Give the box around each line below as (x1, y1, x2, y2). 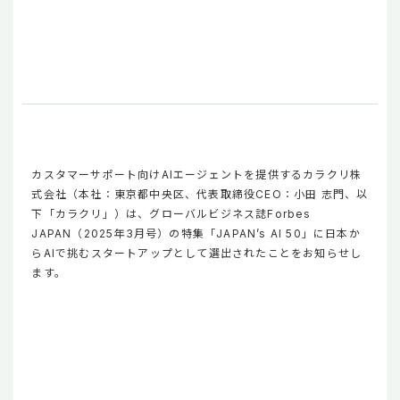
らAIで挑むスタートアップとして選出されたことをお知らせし (31, 246, 362, 260)
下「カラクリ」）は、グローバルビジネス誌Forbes (31, 206, 312, 221)
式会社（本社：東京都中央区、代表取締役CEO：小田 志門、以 (31, 187, 369, 201)
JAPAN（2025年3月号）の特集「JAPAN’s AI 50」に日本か (31, 226, 361, 240)
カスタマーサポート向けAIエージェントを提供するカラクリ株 (31, 167, 362, 181)
